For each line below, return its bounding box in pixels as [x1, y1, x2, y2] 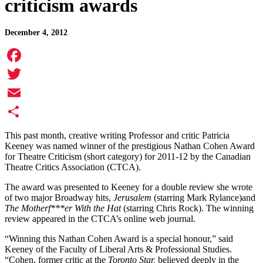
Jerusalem [113, 193, 154, 203]
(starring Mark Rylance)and [154, 193, 255, 203]
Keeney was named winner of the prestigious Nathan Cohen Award [5, 141, 255, 151]
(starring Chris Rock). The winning [123, 203, 254, 214]
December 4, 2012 [5, 28, 68, 38]
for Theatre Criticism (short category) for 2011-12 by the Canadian [5, 151, 251, 162]
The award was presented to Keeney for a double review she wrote [5, 182, 252, 193]
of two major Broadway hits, [5, 193, 113, 203]
